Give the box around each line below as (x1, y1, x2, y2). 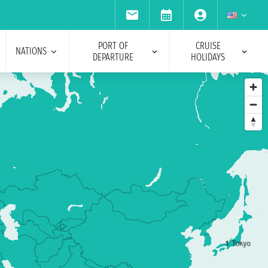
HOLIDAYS (191, 51, 226, 63)
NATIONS (15, 45, 47, 57)
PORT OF (98, 39, 128, 51)
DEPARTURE (92, 51, 133, 63)
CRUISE (195, 39, 221, 51)
